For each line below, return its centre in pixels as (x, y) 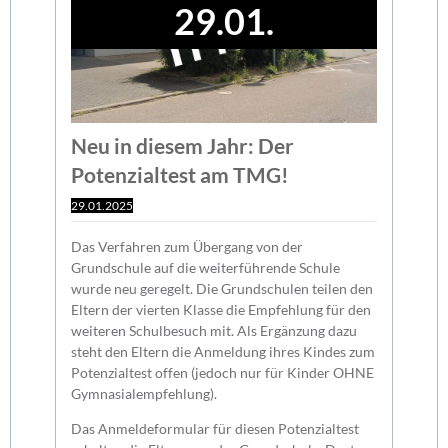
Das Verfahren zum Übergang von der (187, 246)
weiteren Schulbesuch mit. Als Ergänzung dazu (214, 330)
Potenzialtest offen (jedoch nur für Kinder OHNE (223, 372)
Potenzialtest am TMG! (180, 174)
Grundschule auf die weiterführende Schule (206, 267)
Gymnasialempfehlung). (144, 393)
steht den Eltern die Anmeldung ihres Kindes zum (223, 351)
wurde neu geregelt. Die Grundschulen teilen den (222, 288)
